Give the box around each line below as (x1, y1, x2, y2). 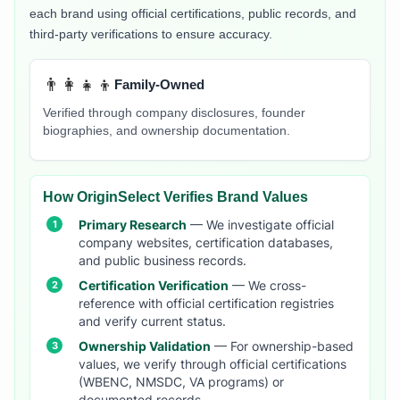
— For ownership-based (211, 339, 354, 354)
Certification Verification (79, 279, 229, 294)
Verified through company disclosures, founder (43, 106, 305, 121)
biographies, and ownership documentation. (43, 124, 290, 138)
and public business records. (79, 254, 246, 269)
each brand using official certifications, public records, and (29, 6, 356, 21)
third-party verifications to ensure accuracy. (29, 27, 272, 42)
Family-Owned (114, 77, 204, 93)
